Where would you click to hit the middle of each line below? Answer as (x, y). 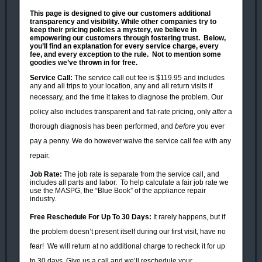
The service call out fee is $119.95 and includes (149, 77)
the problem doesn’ (61, 231)
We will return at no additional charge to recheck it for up (136, 246)
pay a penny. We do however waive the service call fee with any (130, 141)
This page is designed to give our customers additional (120, 13)
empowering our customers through (90, 38)
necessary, (47, 97)
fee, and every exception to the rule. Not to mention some (125, 54)
